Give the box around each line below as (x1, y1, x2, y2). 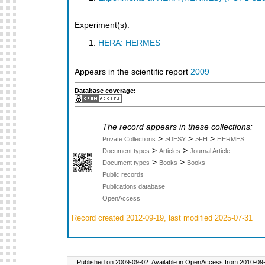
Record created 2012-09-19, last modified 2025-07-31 (69, 214, 253, 223)
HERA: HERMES (98, 38, 160, 48)
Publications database (102, 182, 165, 190)
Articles (159, 147, 180, 154)
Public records (102, 170, 144, 178)
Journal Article (190, 147, 230, 154)
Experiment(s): (75, 20, 130, 30)
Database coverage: (75, 86, 136, 94)
